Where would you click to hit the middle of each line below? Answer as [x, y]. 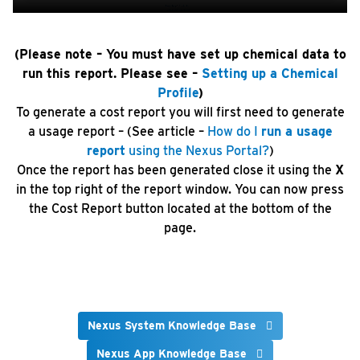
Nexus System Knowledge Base [172, 326]
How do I [234, 132]
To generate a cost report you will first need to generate [180, 112]
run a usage [297, 132]
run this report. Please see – [112, 74]
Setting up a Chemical [270, 74]
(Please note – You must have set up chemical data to [180, 55]
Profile [178, 93]
